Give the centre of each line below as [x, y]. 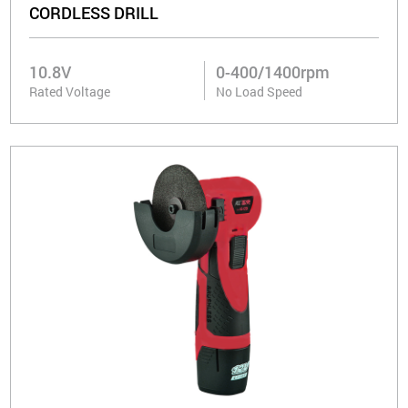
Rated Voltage [70, 92]
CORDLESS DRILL [94, 13]
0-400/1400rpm [273, 72]
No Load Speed [259, 92]
